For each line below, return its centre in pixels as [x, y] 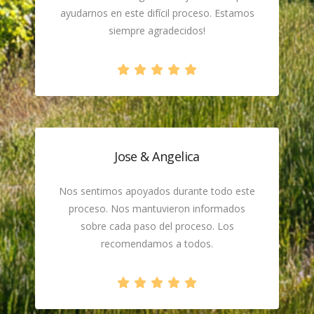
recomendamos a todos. [157, 244]
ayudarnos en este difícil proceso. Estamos [157, 13]
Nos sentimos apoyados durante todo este [157, 191]
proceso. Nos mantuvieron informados [157, 209]
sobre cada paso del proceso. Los [157, 226]
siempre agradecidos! [157, 30]
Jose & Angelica [157, 156]
